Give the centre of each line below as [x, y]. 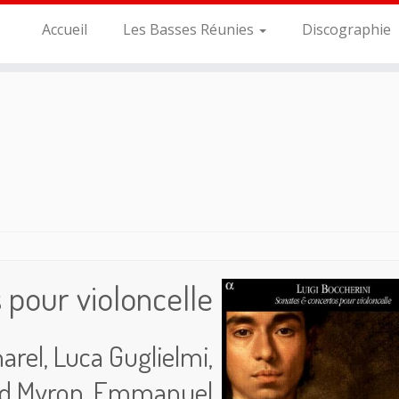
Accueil [64, 29]
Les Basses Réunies [190, 29]
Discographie [346, 29]
